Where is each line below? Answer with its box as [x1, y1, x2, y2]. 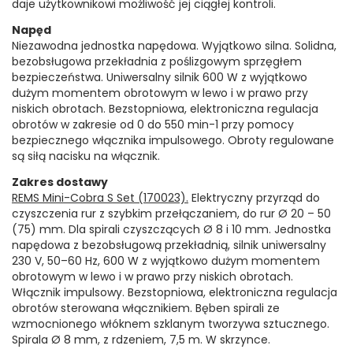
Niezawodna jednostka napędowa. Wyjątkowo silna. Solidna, [12, 38, 336, 54]
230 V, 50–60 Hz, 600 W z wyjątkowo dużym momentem [12, 253, 320, 269]
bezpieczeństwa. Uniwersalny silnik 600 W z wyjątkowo [12, 69, 307, 86]
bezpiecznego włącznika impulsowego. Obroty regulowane [12, 132, 334, 149]
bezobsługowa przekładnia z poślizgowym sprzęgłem [12, 54, 302, 70]
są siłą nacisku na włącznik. [12, 148, 160, 165]
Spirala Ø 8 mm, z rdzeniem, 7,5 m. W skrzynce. [12, 332, 270, 348]
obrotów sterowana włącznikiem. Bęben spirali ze [12, 300, 280, 317]
